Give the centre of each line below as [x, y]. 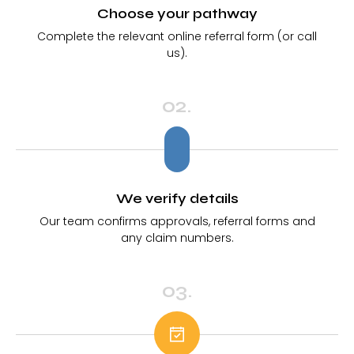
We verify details [177, 199]
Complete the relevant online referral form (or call [177, 37]
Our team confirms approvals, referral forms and [177, 222]
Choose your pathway [177, 14]
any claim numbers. [177, 238]
